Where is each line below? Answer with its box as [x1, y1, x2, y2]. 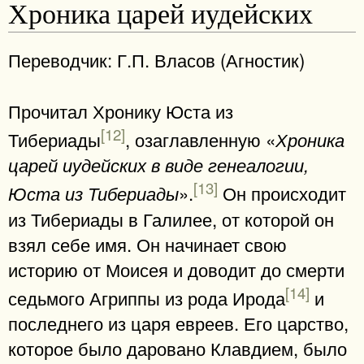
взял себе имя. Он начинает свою [8, 230, 287, 257]
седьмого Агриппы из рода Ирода [8, 284, 285, 311]
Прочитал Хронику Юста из [8, 97, 233, 123]
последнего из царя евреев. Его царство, [8, 310, 349, 336]
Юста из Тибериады [8, 180, 179, 206]
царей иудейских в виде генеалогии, [8, 152, 309, 178]
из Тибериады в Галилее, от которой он [8, 205, 334, 232]
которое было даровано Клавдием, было [8, 335, 347, 362]
